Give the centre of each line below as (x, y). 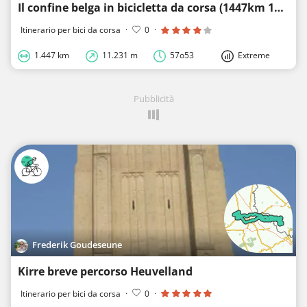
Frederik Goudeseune (77, 244)
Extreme (254, 55)
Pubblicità (153, 98)
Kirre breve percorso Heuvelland (105, 271)
